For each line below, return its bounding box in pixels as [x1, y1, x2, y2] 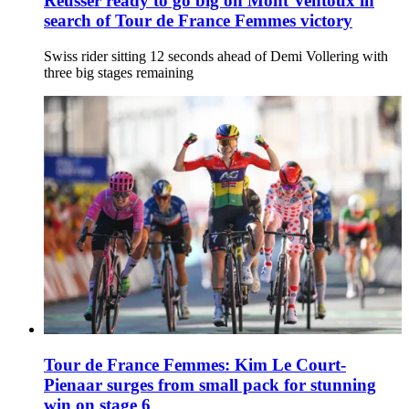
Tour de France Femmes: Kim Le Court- [44, 354, 346, 374]
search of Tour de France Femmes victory [44, 11, 352, 31]
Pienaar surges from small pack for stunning [44, 374, 376, 394]
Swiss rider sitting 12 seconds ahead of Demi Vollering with [44, 47, 388, 64]
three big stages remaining [44, 64, 194, 80]
